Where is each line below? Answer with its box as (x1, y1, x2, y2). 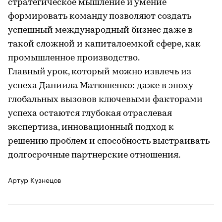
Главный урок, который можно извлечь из (8, 67, 191, 77)
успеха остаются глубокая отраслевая (8, 109, 172, 118)
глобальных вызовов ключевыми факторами (8, 95, 203, 105)
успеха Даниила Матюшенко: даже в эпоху (8, 81, 193, 91)
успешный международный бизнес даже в (8, 26, 193, 35)
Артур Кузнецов (8, 174, 61, 185)
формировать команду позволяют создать (8, 12, 191, 21)
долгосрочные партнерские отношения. (8, 151, 180, 160)
